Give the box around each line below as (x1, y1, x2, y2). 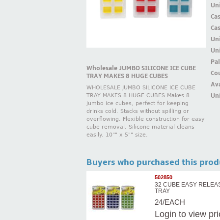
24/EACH (155, 198, 186, 207)
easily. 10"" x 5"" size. (86, 132, 148, 138)
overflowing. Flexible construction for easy (86, 116, 205, 123)
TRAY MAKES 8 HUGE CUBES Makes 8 (86, 92, 190, 99)
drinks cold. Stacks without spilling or (86, 108, 189, 115)
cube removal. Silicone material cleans (86, 124, 194, 131)
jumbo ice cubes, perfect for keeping (86, 100, 189, 107)
